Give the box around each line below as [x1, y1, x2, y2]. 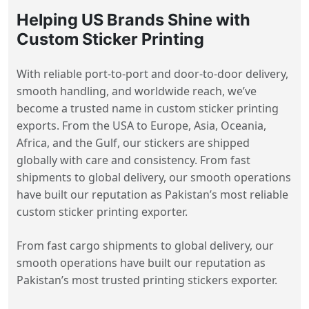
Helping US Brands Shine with [17, 9, 250, 30]
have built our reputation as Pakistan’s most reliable [17, 186, 288, 202]
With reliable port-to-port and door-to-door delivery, [17, 66, 288, 81]
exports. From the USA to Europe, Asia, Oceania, [17, 117, 266, 133]
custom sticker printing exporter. [17, 203, 188, 219]
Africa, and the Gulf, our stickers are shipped [17, 134, 250, 150]
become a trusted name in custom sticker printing [17, 100, 279, 116]
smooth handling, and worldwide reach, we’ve [17, 83, 257, 99]
